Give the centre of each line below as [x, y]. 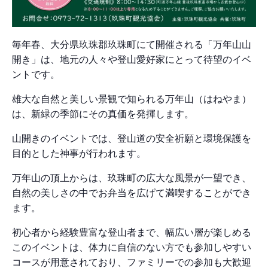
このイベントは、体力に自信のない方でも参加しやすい [132, 247]
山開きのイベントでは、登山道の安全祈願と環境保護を [132, 138]
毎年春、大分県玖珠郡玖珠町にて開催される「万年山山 [132, 44]
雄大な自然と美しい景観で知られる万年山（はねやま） [132, 99]
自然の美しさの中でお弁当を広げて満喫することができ [132, 193]
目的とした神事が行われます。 [79, 153]
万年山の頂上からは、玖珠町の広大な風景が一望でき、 [132, 178]
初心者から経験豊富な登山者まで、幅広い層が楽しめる [132, 232]
